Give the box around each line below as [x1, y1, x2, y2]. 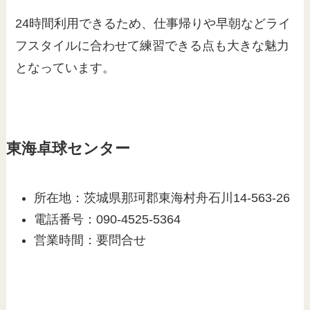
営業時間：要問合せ [34, 233, 147, 248]
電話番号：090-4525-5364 [34, 212, 181, 226]
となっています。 [15, 61, 116, 75]
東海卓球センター [6, 140, 130, 158]
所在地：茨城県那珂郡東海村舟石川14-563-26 [34, 191, 291, 206]
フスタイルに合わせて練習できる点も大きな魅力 [15, 39, 290, 53]
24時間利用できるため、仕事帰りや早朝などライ [15, 17, 291, 31]
